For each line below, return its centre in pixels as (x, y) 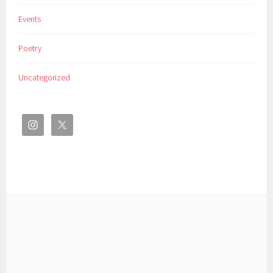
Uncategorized (44, 77)
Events (30, 19)
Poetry (30, 48)
